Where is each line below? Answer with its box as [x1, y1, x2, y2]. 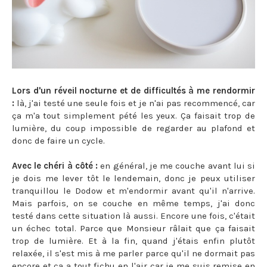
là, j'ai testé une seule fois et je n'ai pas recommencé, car [14, 98, 255, 109]
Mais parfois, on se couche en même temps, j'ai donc [12, 198, 255, 209]
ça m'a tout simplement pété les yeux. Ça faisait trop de [12, 110, 255, 122]
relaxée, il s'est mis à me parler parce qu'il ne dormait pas [12, 248, 255, 259]
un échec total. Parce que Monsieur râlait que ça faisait [12, 223, 255, 234]
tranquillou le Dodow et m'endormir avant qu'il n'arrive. [12, 185, 255, 197]
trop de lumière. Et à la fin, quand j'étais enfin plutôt [12, 235, 255, 247]
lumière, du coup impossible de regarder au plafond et [12, 123, 255, 134]
